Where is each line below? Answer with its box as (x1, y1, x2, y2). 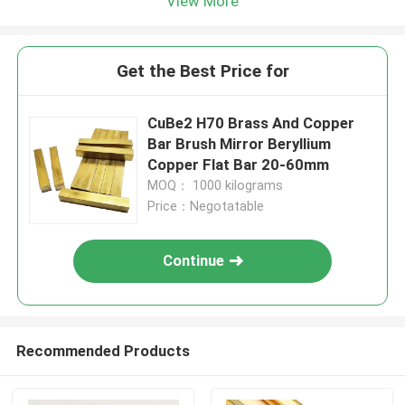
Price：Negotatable (147, 199, 265, 214)
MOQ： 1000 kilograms (147, 178, 284, 193)
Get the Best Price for (116, 61, 289, 82)
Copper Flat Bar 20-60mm (147, 155, 330, 174)
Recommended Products (15, 341, 190, 360)
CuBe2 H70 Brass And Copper (147, 114, 355, 133)
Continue (163, 251, 225, 270)
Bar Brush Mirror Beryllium (147, 135, 332, 154)
